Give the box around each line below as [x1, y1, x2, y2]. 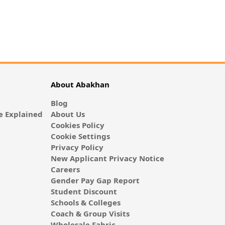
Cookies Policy [50, 120, 104, 130]
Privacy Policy [50, 142, 103, 152]
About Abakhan [50, 79, 109, 89]
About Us [50, 108, 85, 119]
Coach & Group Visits [50, 208, 130, 218]
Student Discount [50, 186, 117, 196]
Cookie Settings [50, 131, 110, 141]
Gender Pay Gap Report [50, 175, 140, 185]
